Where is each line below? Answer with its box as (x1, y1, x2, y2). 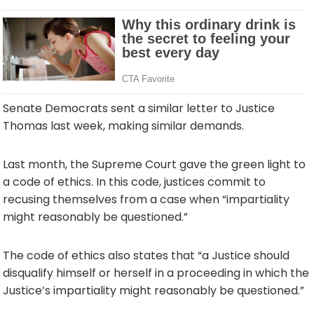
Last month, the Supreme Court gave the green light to (3, 156, 306, 172)
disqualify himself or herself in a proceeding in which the (3, 265, 309, 281)
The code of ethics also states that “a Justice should (3, 247, 289, 264)
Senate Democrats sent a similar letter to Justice (3, 100, 275, 116)
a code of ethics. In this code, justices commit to (3, 174, 266, 190)
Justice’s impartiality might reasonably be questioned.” (3, 282, 304, 299)
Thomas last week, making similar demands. (3, 118, 244, 134)
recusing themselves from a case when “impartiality (3, 191, 289, 207)
